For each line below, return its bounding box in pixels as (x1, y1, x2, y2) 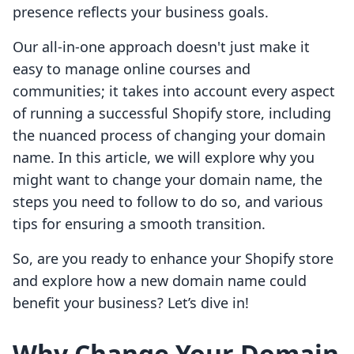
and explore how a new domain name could (13, 271, 307, 291)
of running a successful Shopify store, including (13, 104, 331, 123)
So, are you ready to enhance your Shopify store (13, 249, 333, 269)
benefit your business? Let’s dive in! (13, 293, 249, 313)
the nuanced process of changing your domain (13, 126, 326, 145)
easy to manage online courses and (13, 59, 250, 79)
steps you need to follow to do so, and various (13, 192, 323, 212)
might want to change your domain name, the (13, 170, 322, 190)
